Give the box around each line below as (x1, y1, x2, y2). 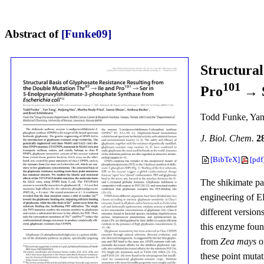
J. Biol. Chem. (200, 133, 254, 144)
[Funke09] (61, 27, 111, 40)
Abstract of (5, 27, 61, 40)
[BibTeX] (210, 155, 240, 164)
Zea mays (220, 236, 256, 247)
